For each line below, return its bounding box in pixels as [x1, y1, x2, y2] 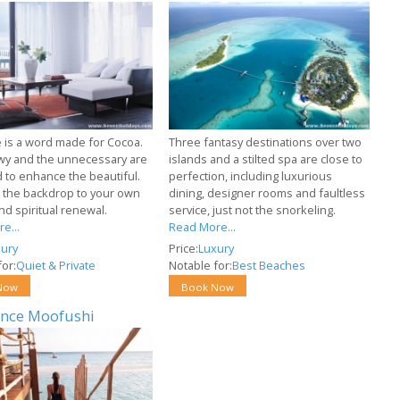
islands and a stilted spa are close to [169, 151, 363, 168]
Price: [169, 240, 199, 257]
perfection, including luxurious [169, 168, 333, 185]
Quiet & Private [15, 257, 96, 274]
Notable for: [169, 257, 233, 274]
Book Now [181, 280, 235, 295]
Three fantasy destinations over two [169, 134, 362, 151]
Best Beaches [232, 257, 306, 274]
